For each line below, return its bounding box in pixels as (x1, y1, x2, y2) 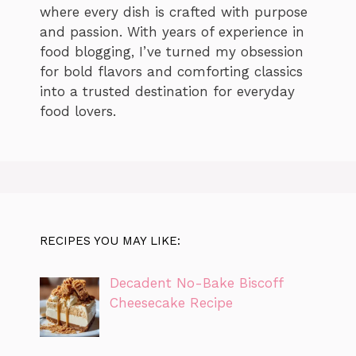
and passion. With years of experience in (40, 24, 304, 41)
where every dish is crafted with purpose (40, 4, 308, 21)
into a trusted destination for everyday (40, 83, 295, 100)
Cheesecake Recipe (109, 295, 233, 311)
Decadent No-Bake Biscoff (109, 275, 283, 292)
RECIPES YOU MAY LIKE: (40, 234, 180, 249)
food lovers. (40, 103, 116, 120)
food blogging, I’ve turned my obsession (40, 44, 304, 60)
